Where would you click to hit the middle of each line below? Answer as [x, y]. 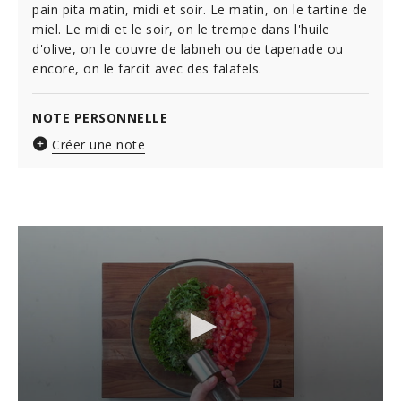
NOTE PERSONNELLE [100, 118]
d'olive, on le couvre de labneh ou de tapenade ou [188, 49]
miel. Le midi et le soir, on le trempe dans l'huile [181, 29]
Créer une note [98, 145]
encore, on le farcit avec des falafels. [147, 68]
